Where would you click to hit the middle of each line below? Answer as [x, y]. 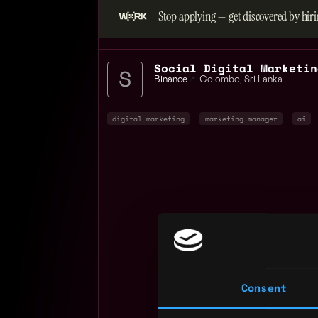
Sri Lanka [263, 80]
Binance [171, 80]
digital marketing [149, 118]
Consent [264, 288]
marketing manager [241, 118]
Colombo [220, 80]
